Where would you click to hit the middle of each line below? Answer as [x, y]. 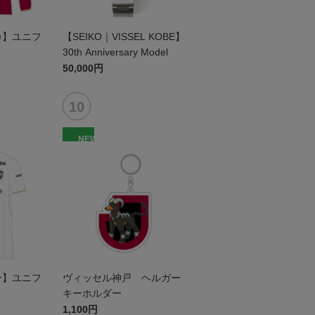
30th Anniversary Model [115, 52]
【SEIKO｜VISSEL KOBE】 [123, 37]
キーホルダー [92, 293]
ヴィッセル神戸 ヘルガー [121, 278]
